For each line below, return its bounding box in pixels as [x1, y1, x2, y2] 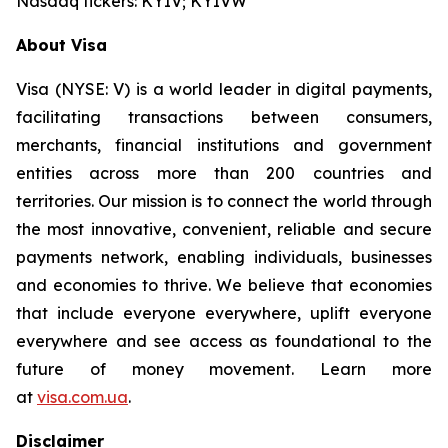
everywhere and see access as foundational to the [16, 331, 432, 351]
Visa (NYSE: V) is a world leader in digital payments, [16, 79, 432, 99]
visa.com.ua [37, 387, 128, 407]
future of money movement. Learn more [16, 359, 432, 379]
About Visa [16, 35, 107, 55]
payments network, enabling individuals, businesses [16, 247, 432, 267]
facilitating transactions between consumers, [16, 107, 432, 127]
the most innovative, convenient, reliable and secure [16, 219, 432, 239]
